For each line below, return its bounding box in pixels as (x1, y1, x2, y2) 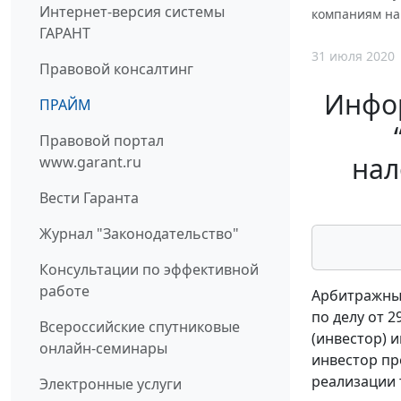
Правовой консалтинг (39, 58, 193, 79)
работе (39, 280, 90, 301)
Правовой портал (39, 130, 164, 150)
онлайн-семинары (39, 337, 167, 358)
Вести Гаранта (39, 187, 139, 208)
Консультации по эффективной (39, 259, 259, 279)
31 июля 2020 (311, 47, 395, 65)
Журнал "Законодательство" (39, 223, 239, 243)
